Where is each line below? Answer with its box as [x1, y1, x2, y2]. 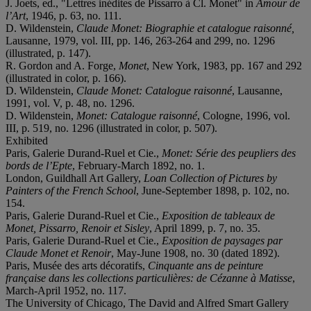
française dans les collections [6, 271, 136, 284]
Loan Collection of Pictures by [144, 171, 277, 184]
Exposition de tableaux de [162, 209, 275, 221]
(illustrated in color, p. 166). [6, 72, 126, 84]
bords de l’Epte [6, 159, 72, 171]
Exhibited [6, 134, 48, 146]
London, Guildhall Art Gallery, [6, 171, 144, 184]
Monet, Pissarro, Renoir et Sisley [6, 221, 149, 234]
